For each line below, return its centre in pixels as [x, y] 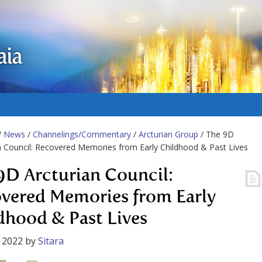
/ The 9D [216, 134]
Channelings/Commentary [82, 134]
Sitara [51, 241]
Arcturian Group [168, 134]
